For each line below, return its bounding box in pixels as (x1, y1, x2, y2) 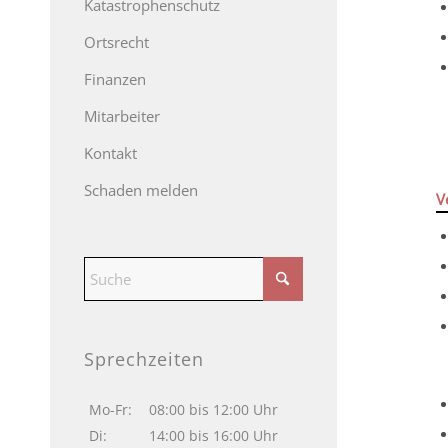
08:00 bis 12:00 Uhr (149, 400, 278, 419)
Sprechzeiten (84, 347, 204, 371)
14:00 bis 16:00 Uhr (149, 426, 278, 445)
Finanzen (84, 69, 146, 89)
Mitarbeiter (84, 106, 160, 126)
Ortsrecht (84, 32, 149, 52)
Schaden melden (84, 180, 198, 200)
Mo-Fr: (89, 400, 132, 419)
